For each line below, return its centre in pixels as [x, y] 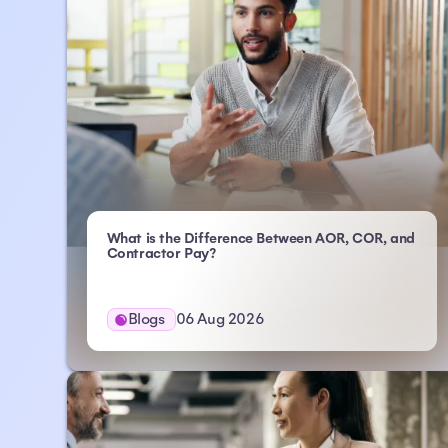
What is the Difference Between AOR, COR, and [261, 238]
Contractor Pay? [161, 253]
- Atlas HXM [254, 252]
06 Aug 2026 [220, 319]
